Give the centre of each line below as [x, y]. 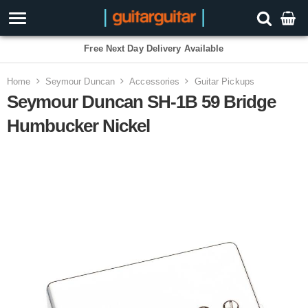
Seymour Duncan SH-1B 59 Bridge [141, 102]
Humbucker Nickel [78, 126]
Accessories [155, 81]
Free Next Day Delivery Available [154, 48]
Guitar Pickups [224, 81]
